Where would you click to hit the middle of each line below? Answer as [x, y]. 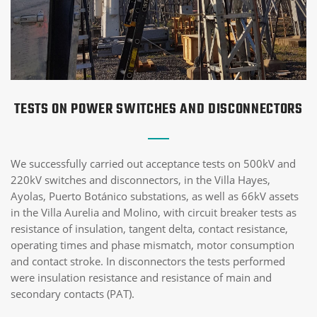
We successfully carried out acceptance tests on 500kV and [153, 163]
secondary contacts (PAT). [73, 293]
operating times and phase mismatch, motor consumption [152, 244]
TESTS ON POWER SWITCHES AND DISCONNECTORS [158, 109]
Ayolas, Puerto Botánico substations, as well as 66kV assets [155, 196]
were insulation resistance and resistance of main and [141, 277]
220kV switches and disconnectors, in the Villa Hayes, [140, 179]
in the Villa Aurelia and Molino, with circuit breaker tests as [154, 212]
